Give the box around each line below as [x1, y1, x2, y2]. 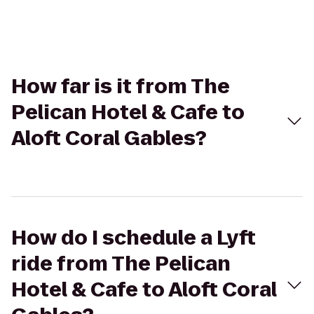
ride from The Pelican [11, 250, 231, 278]
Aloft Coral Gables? [11, 125, 207, 152]
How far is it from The [11, 73, 230, 100]
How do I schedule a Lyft [11, 224, 256, 252]
